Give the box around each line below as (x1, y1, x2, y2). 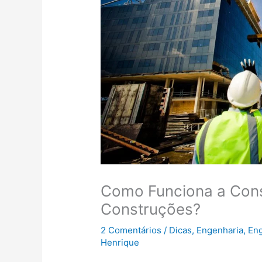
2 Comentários (101, 225, 162, 236)
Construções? (101, 200, 201, 219)
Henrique (101, 237, 140, 249)
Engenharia (196, 225, 244, 236)
